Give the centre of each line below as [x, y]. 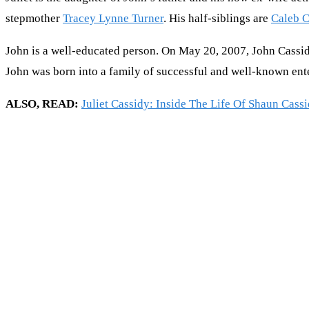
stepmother [34, 18]
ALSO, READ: [43, 103]
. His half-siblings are [217, 18]
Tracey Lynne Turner [113, 18]
